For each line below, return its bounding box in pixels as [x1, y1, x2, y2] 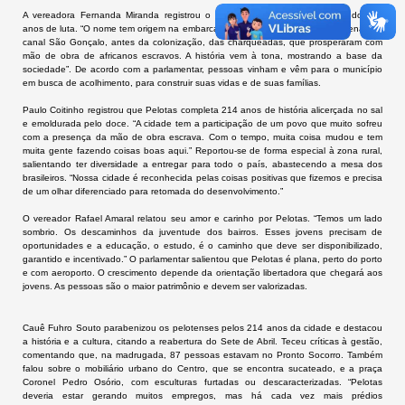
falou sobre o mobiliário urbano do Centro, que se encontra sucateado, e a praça [23, 363, 382, 373]
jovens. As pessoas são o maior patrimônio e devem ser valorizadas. [23, 281, 307, 291]
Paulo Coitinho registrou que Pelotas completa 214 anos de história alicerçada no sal [23, 105, 382, 115]
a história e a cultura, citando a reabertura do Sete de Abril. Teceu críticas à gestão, [23, 336, 382, 346]
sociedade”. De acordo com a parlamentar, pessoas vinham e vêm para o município [23, 64, 382, 74]
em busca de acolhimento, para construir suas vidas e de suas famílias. [23, 78, 321, 88]
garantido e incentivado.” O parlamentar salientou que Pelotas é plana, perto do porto [23, 254, 382, 264]
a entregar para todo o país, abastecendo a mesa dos [138, 159, 382, 169]
